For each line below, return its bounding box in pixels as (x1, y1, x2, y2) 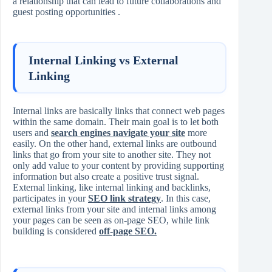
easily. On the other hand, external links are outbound (13, 138, 217, 149)
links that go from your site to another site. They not (13, 149, 211, 160)
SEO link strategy (88, 193, 161, 204)
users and (13, 127, 51, 138)
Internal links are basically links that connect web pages (13, 106, 225, 117)
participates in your (13, 193, 88, 204)
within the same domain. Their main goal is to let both (13, 117, 219, 127)
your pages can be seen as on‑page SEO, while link (13, 215, 209, 226)
